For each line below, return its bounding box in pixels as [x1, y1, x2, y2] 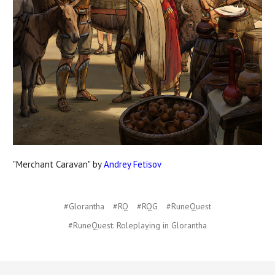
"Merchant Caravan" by [13, 158, 104, 171]
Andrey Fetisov [104, 158, 161, 171]
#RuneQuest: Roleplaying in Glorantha [68, 220, 207, 231]
